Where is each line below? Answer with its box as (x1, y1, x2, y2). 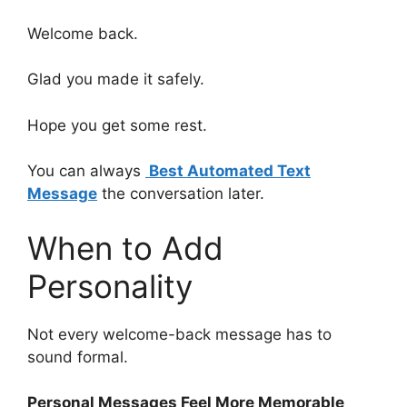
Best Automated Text (145, 162, 311, 181)
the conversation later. (97, 184, 264, 203)
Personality (27, 266, 193, 305)
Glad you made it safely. (27, 70, 204, 89)
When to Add (27, 228, 223, 267)
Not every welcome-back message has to (27, 324, 332, 343)
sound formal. (27, 347, 128, 366)
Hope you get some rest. (27, 115, 207, 134)
